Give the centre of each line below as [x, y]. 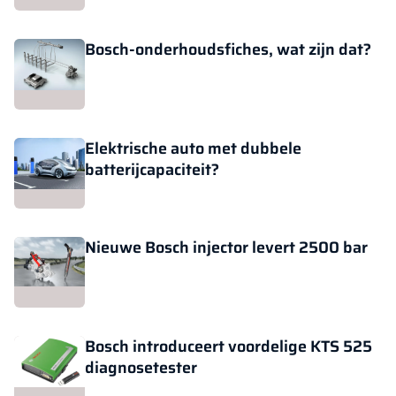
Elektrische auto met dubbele [193, 148]
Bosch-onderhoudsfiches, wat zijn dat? [228, 49]
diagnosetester [141, 368]
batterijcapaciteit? [152, 170]
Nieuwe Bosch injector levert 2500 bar [226, 247]
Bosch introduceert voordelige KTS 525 [228, 346]
